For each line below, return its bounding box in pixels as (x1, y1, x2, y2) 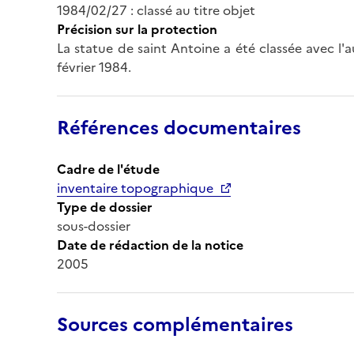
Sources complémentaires (57, 310, 293, 339)
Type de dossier (57, 197, 153, 217)
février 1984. (57, 57, 131, 77)
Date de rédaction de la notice (57, 235, 243, 254)
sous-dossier (57, 216, 130, 235)
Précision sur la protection (57, 19, 217, 39)
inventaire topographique (57, 178, 213, 198)
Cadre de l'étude (57, 159, 160, 179)
